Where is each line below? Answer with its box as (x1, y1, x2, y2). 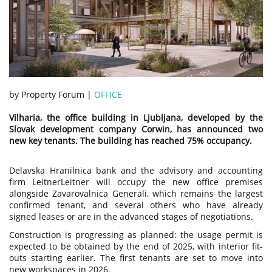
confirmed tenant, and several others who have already (9, 199, 263, 211)
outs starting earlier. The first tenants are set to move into (9, 251, 263, 263)
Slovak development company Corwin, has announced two (9, 123, 263, 135)
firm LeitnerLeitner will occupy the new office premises (9, 175, 263, 188)
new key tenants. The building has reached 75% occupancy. (9, 134, 252, 146)
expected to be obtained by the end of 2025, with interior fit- (9, 240, 263, 252)
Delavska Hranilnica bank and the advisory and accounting (9, 164, 263, 176)
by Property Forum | (9, 88, 94, 100)
